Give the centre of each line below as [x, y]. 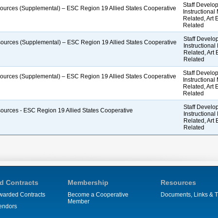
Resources [178, 182]
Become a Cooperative [98, 195]
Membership [88, 182]
